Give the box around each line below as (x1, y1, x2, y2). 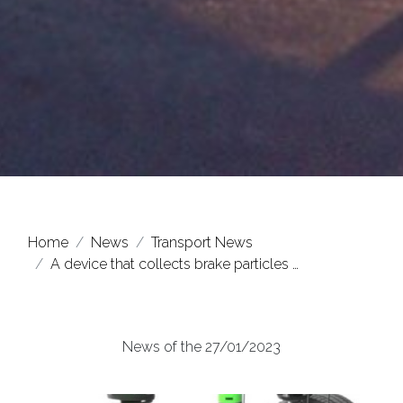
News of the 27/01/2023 (122, 338, 281, 356)
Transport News (151, 234, 253, 252)
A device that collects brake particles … (50, 255, 299, 273)
